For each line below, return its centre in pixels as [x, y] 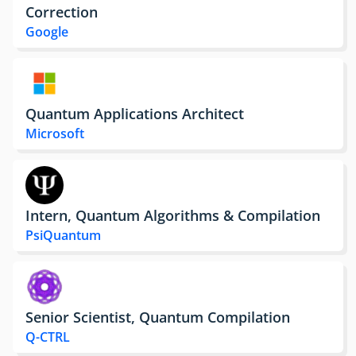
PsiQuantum [63, 235]
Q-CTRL [48, 337]
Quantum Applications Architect [135, 113]
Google [47, 32]
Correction [62, 12]
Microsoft [55, 133]
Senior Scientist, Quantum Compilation [158, 317]
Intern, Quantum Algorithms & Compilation [173, 215]
